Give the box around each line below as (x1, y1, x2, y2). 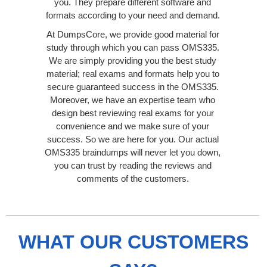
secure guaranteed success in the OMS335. (46, 81, 219, 92)
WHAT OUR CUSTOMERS (18, 231, 249, 253)
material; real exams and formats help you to (46, 68, 219, 79)
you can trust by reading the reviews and (54, 160, 212, 170)
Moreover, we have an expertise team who (50, 94, 215, 105)
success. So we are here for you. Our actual (46, 133, 219, 144)
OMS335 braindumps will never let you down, (45, 147, 221, 157)
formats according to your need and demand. (45, 10, 220, 20)
